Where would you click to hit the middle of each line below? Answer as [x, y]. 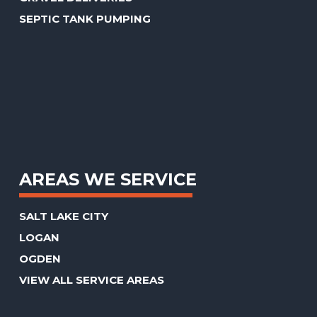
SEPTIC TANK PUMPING [85, 19]
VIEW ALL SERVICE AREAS [92, 280]
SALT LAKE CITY [64, 217]
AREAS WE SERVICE [108, 180]
